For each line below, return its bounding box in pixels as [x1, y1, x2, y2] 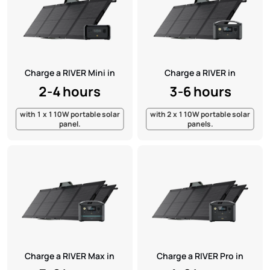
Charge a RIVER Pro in [157, 250, 244, 262]
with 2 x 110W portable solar [150, 109, 250, 119]
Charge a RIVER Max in [25, 250, 115, 262]
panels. [187, 119, 213, 129]
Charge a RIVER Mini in [24, 67, 115, 79]
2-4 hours [39, 82, 101, 100]
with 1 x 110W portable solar [20, 109, 120, 119]
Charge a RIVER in [165, 67, 236, 79]
